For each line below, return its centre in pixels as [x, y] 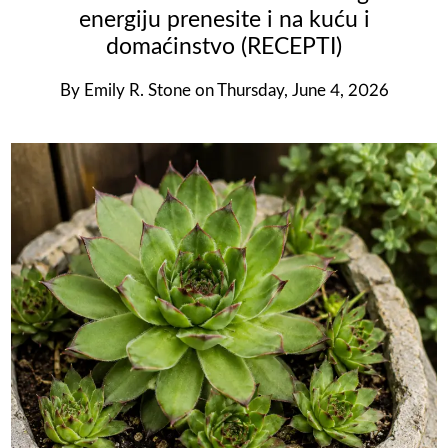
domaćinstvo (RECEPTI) [224, 46]
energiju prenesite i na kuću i [224, 19]
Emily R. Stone [137, 90]
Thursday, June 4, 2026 [302, 90]
